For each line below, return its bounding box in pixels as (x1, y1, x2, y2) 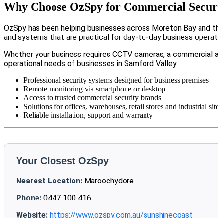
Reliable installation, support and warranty (23, 111, 153, 120)
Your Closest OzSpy (16, 155, 109, 166)
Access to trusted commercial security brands (23, 93, 161, 102)
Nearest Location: (16, 176, 82, 186)
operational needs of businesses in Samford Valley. (4, 59, 178, 69)
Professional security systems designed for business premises (23, 76, 209, 85)
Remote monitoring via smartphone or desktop (23, 85, 165, 93)
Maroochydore (82, 176, 134, 186)
